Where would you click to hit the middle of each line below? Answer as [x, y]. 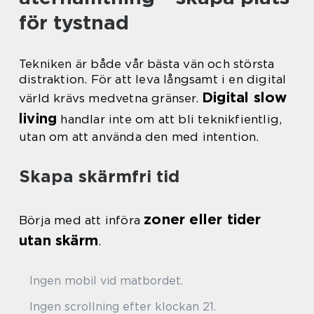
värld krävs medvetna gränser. [110, 98]
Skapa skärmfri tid [99, 176]
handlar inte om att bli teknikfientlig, [170, 119]
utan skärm [59, 240]
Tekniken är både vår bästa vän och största [147, 64]
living [38, 118]
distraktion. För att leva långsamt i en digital [153, 79]
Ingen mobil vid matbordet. [106, 281]
